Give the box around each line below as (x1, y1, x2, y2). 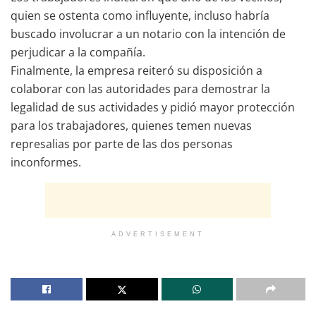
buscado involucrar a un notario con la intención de (11, 25, 286, 42)
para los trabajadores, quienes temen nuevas (11, 117, 252, 133)
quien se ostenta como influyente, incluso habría (11, 7, 269, 23)
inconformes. (11, 154, 81, 170)
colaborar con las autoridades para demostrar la (11, 80, 270, 97)
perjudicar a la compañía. (11, 44, 145, 60)
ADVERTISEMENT (111, 230, 205, 238)
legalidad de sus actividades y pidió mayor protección (11, 99, 295, 115)
